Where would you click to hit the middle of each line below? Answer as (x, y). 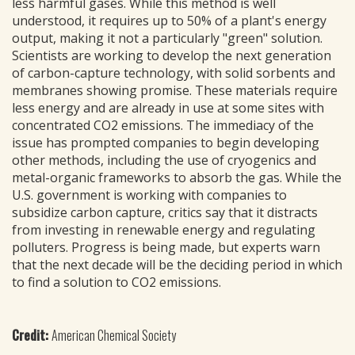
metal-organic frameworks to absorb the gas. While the (177, 177)
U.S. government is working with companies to (149, 195)
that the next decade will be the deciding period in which (177, 265)
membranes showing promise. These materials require (175, 90)
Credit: (32, 335)
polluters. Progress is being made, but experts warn (166, 247)
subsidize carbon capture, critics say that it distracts (165, 212)
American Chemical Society (114, 335)
